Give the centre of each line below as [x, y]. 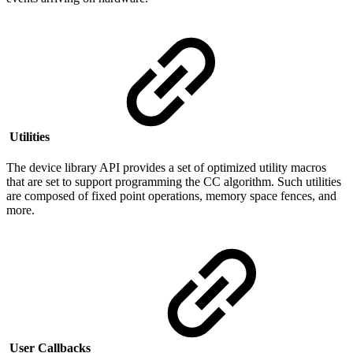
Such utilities [309, 182]
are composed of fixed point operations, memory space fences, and [171, 196]
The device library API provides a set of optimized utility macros [166, 167]
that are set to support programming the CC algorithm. [142, 182]
